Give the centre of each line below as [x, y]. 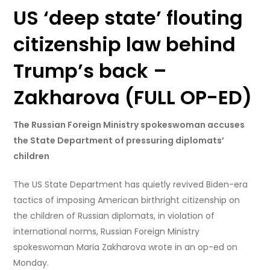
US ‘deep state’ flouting [128, 18]
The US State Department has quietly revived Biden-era [131, 185]
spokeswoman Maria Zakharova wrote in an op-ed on [126, 247]
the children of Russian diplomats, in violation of [114, 216]
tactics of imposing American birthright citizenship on [127, 200]
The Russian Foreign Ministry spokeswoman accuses [129, 125]
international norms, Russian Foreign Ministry [107, 232]
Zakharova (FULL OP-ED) [133, 98]
